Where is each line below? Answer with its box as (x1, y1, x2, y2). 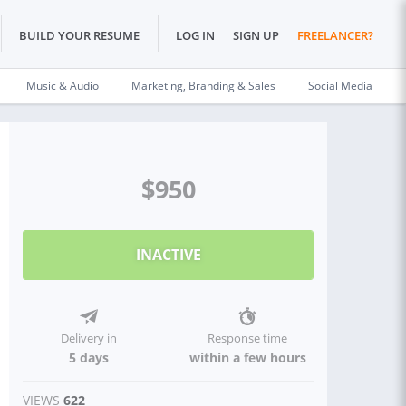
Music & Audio (26, 78, 99, 93)
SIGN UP (233, 27, 279, 44)
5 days (68, 349, 109, 366)
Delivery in (60, 330, 117, 346)
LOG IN (176, 27, 215, 44)
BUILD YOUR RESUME (19, 27, 140, 44)
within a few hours (188, 349, 306, 366)
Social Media (308, 78, 372, 93)
